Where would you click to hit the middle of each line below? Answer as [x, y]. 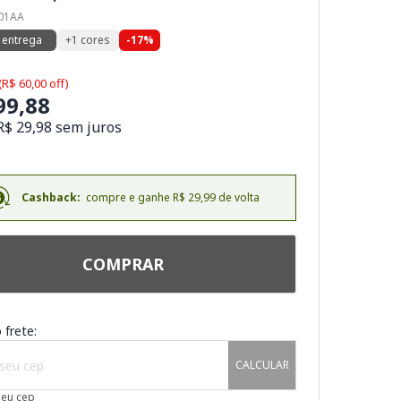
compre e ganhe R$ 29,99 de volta [171, 197]
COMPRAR [123, 264]
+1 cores [88, 40]
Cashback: [51, 197]
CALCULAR [262, 365]
